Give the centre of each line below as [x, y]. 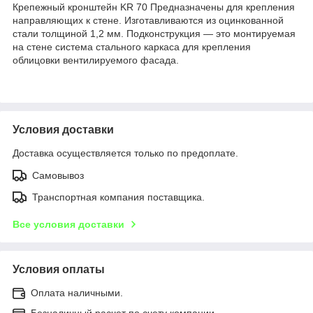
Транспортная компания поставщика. [118, 197]
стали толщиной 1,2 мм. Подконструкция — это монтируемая [154, 33]
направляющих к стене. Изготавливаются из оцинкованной [148, 20]
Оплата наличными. [77, 292]
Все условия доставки [68, 224]
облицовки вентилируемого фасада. [96, 60]
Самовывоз [58, 175]
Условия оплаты [59, 269]
